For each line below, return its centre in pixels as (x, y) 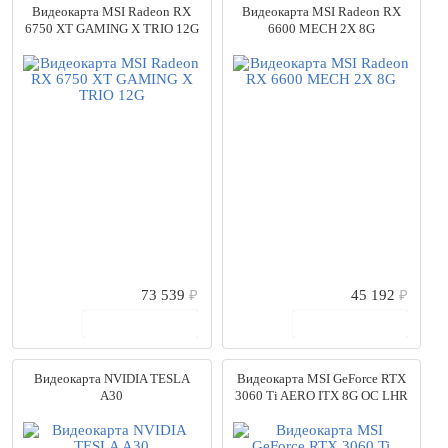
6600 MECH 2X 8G (321, 28)
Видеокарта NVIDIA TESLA (111, 378)
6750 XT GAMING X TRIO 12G (111, 28)
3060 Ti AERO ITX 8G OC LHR (321, 395)
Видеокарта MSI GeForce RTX (321, 378)
